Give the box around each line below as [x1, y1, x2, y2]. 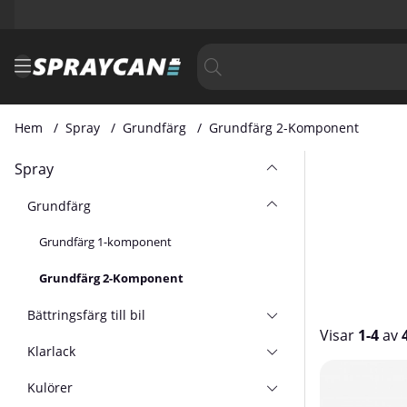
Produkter [320, 360, 390, 380]
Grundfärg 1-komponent [39, 233, 173, 250]
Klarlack [27, 342, 76, 360]
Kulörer [27, 378, 74, 396]
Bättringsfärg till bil [27, 305, 146, 323]
